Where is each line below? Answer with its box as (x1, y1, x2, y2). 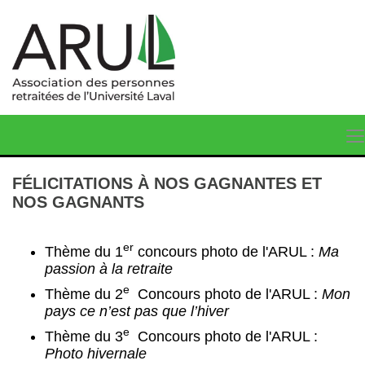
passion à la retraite (45, 261, 173, 277)
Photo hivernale (45, 345, 147, 362)
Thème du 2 (45, 286, 123, 302)
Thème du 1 (45, 244, 123, 260)
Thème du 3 (45, 328, 123, 345)
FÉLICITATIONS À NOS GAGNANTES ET (12, 174, 322, 192)
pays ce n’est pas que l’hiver (45, 303, 229, 319)
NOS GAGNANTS (12, 193, 144, 211)
